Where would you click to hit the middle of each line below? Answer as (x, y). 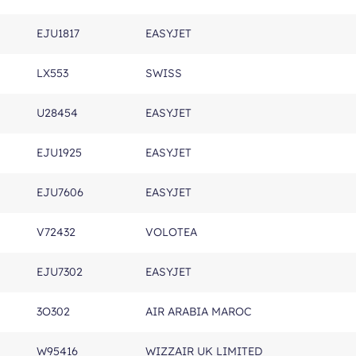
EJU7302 (60, 272)
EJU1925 (59, 153)
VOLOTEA (171, 232)
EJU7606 (60, 192)
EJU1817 (58, 33)
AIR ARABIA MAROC (198, 311)
